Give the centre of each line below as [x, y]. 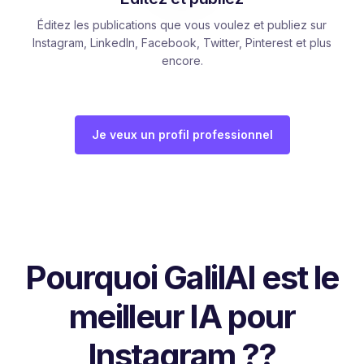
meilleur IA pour [182, 316]
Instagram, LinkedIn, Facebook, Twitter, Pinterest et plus [182, 42]
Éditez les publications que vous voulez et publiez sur [182, 24]
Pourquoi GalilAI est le [182, 277]
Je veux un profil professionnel [182, 134]
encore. [182, 60]
